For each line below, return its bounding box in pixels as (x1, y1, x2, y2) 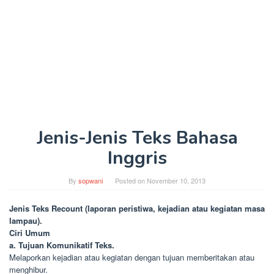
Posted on (115, 176, 147, 185)
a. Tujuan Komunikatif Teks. (9, 239, 114, 251)
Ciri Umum (9, 227, 50, 239)
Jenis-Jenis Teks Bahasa (36, 125, 238, 150)
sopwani (78, 176, 103, 185)
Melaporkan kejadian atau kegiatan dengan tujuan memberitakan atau (9, 251, 254, 263)
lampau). (9, 215, 42, 226)
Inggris (107, 146, 167, 171)
